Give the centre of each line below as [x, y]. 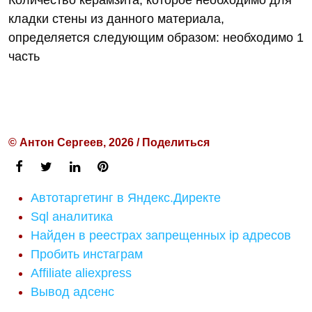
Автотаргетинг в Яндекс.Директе [126, 198]
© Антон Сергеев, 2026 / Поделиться [109, 142]
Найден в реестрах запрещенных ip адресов [161, 235]
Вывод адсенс [72, 292]
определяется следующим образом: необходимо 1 [156, 38]
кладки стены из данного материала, [116, 19]
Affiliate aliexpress [81, 273]
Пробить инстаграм [87, 254]
